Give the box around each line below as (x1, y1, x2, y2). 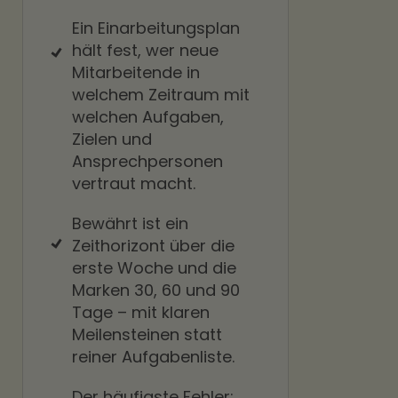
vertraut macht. (72, 172, 195, 195)
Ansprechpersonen (72, 150, 223, 172)
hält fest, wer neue (72, 39, 219, 61)
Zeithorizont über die (72, 235, 235, 257)
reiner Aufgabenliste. (72, 346, 235, 368)
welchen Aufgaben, (72, 106, 224, 128)
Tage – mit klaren (72, 301, 210, 323)
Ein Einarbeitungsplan (72, 17, 240, 39)
